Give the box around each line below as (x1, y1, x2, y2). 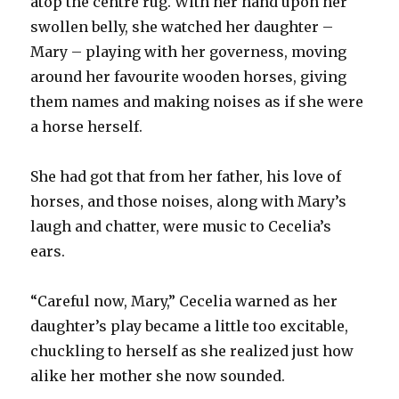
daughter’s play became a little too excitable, (30, 316, 349, 335)
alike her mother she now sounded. (30, 366, 286, 385)
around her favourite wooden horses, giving (30, 67, 347, 85)
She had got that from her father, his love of (30, 167, 342, 185)
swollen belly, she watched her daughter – (30, 17, 334, 36)
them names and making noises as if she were (30, 92, 364, 110)
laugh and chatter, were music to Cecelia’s (30, 216, 332, 235)
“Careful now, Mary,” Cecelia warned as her (30, 291, 338, 310)
